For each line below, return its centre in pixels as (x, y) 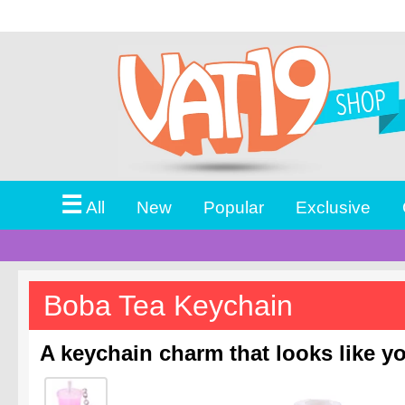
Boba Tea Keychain (168, 305)
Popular (233, 207)
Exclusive (333, 207)
